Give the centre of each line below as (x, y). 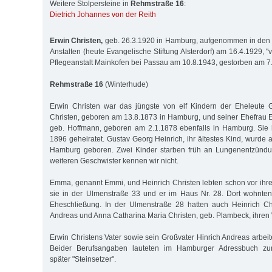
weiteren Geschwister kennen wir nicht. (114, 161)
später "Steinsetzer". (83, 259)
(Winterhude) (126, 84)
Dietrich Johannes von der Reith (103, 15)
